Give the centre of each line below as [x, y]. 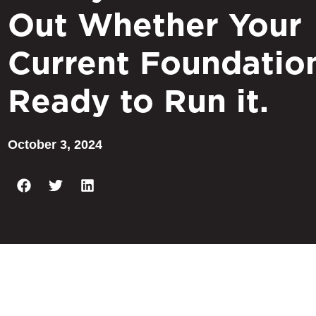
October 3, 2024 [55, 145]
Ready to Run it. [138, 101]
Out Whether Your [155, 24]
